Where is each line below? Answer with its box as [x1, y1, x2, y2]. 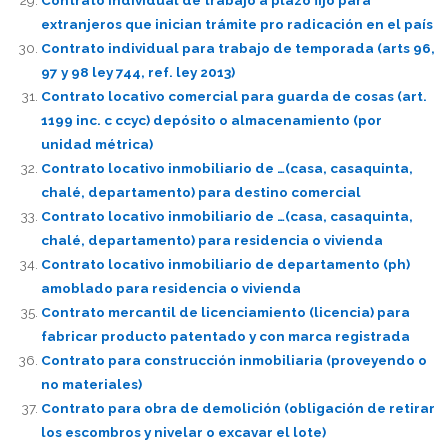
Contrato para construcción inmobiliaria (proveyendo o [40, 351, 427, 368]
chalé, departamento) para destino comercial [40, 183, 361, 200]
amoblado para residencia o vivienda [40, 279, 301, 296]
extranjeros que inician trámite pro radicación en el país [40, 15, 433, 32]
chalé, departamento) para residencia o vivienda [40, 231, 383, 248]
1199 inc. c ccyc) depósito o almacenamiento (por [40, 111, 382, 128]
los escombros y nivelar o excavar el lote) [40, 423, 326, 440]
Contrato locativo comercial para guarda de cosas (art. [40, 87, 427, 104]
